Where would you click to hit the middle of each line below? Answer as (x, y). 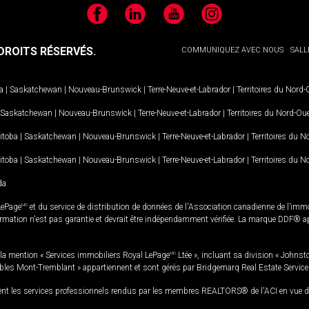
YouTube (183, 20)
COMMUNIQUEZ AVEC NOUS (232, 50)
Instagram (224, 20)
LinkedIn (143, 20)
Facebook (109, 20)
